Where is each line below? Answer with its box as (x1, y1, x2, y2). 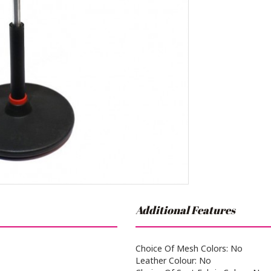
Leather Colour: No (135, 255, 211, 266)
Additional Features (135, 203, 235, 217)
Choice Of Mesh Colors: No (135, 243, 243, 254)
